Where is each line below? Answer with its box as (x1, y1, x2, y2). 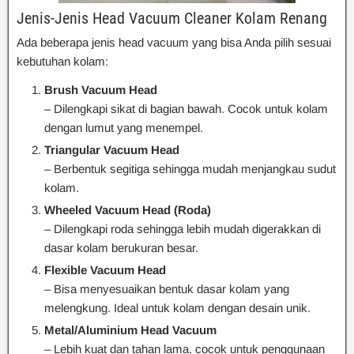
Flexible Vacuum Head (44, 263, 166, 277)
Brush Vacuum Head (44, 83, 157, 97)
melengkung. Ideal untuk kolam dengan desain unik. (44, 301, 311, 315)
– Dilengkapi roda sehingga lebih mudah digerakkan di (44, 222, 321, 236)
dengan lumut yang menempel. (44, 121, 203, 135)
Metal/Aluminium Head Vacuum (44, 323, 217, 337)
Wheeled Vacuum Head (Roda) (44, 203, 211, 217)
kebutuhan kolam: (17, 55, 108, 69)
